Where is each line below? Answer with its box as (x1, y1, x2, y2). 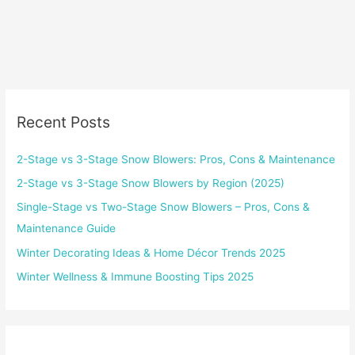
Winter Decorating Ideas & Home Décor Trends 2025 (17, 246, 286, 259)
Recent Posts (17, 113, 111, 132)
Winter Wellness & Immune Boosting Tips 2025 (17, 270, 254, 284)
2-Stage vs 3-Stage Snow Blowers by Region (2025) (17, 177, 285, 189)
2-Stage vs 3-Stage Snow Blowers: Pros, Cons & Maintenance (17, 152, 336, 166)
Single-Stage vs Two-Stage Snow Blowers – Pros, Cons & (17, 200, 311, 214)
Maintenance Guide (17, 222, 116, 235)
